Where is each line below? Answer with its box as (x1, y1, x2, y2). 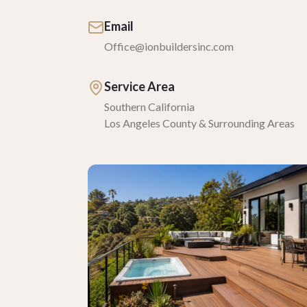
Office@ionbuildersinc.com (104, 40, 234, 53)
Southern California (104, 100, 195, 113)
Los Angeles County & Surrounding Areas (104, 116, 295, 130)
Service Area (104, 79, 175, 94)
